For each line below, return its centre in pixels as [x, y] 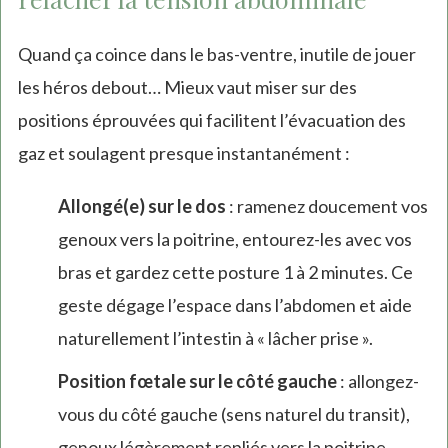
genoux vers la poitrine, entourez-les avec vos [234, 239]
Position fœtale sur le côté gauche [197, 381]
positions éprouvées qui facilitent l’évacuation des [211, 120]
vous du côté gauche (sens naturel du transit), [233, 414]
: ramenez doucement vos [326, 206]
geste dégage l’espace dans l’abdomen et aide [234, 305]
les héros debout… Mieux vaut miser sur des [187, 87]
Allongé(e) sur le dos [141, 206]
